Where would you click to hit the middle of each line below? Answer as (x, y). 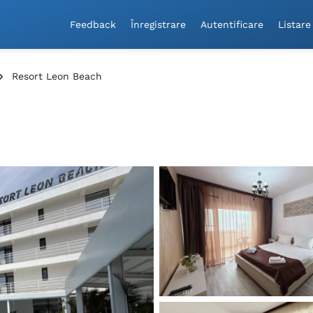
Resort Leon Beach (57, 76)
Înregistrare (159, 24)
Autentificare (232, 24)
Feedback (93, 24)
